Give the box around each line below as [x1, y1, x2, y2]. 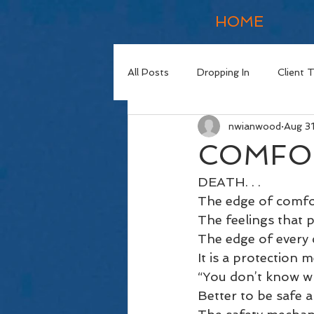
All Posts [128, 66, 169, 78]
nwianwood [228, 120, 281, 132]
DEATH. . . [198, 175, 264, 189]
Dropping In [197, 66, 250, 78]
